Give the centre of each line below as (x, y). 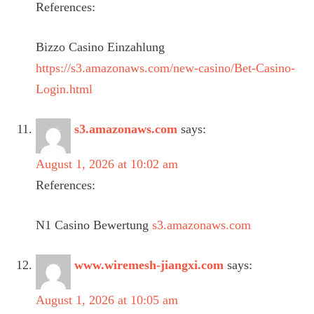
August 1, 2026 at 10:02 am (107, 164)
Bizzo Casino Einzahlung (100, 47)
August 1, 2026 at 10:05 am (107, 300)
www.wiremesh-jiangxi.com (149, 265)
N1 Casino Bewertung (94, 225)
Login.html (64, 89)
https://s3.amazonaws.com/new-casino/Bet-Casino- (165, 68)
